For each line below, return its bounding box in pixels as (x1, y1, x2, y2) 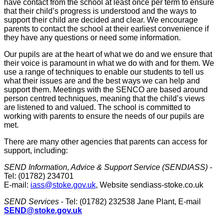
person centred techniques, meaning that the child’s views (4, 94, 205, 103)
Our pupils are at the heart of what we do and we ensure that (4, 50, 212, 59)
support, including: (4, 146, 68, 155)
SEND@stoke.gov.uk (4, 206, 82, 215)
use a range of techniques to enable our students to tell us (4, 68, 204, 77)
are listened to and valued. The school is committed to (4, 103, 191, 112)
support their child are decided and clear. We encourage (4, 16, 198, 25)
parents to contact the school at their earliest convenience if (4, 25, 209, 33)
